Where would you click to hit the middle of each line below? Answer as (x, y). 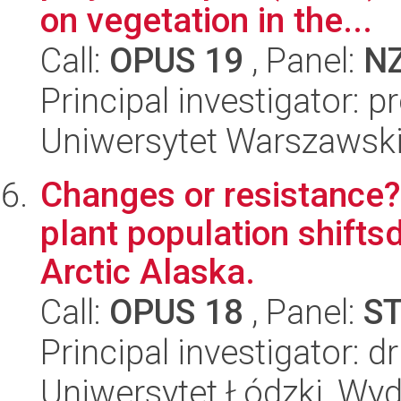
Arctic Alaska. (148, 272)
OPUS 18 (176, 312)
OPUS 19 (176, 60)
